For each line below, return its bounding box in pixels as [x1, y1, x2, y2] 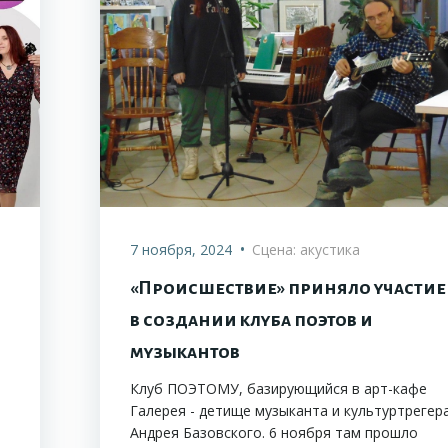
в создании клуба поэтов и [130, 310, 373, 331]
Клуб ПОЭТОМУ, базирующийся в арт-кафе [130, 379, 427, 399]
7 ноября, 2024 [130, 240, 232, 260]
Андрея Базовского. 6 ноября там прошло [130, 423, 418, 443]
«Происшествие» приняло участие [130, 278, 446, 299]
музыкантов [130, 342, 240, 363]
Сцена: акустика [252, 240, 360, 260]
